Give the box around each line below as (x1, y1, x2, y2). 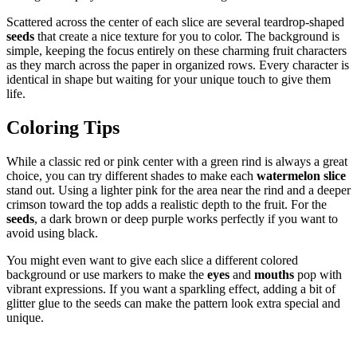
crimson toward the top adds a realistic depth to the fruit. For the (6, 197, 327, 211)
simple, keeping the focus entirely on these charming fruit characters (6, 43, 347, 57)
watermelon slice (257, 168, 346, 182)
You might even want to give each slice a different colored (6, 253, 298, 267)
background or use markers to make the (6, 267, 207, 281)
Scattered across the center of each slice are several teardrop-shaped (6, 14, 344, 29)
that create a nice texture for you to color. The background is (34, 29, 339, 43)
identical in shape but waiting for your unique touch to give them (6, 72, 331, 86)
